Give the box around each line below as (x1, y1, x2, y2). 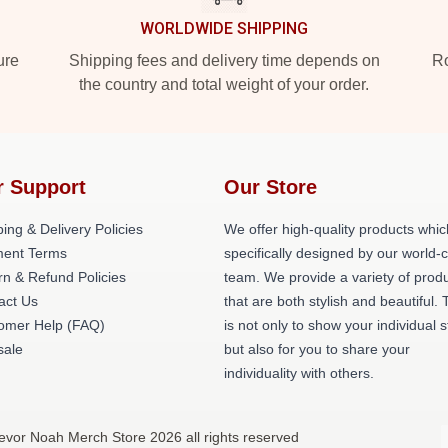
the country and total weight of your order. (79, 76, 369, 93)
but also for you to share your (224, 341, 410, 357)
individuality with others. (224, 365, 374, 381)
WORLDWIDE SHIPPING (140, 19, 308, 38)
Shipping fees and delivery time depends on (68, 52, 380, 69)
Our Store (224, 176, 317, 198)
